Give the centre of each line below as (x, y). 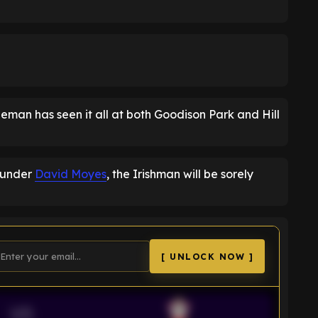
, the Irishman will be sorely (180, 174)
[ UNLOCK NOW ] (207, 256)
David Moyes (71, 174)
